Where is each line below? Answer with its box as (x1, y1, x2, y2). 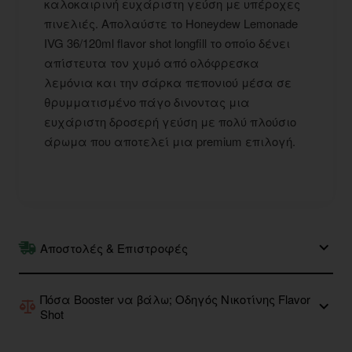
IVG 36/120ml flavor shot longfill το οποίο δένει (44, 34, 290, 51)
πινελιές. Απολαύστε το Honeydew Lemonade (44, 14, 298, 31)
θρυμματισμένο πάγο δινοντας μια (44, 93, 250, 110)
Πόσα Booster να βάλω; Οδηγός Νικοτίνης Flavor (40, 290, 310, 307)
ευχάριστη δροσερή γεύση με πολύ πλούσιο (44, 112, 296, 130)
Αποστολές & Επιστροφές (40, 239, 188, 256)
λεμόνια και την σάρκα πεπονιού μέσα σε (44, 73, 291, 90)
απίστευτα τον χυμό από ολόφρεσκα (44, 53, 259, 71)
